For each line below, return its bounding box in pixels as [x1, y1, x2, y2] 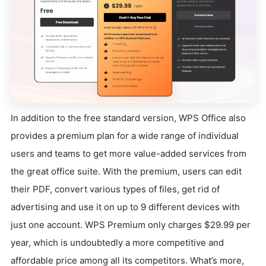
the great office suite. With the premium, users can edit [11, 166, 242, 177]
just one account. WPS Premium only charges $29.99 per [11, 219, 251, 230]
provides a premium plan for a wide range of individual [11, 130, 239, 141]
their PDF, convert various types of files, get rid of [11, 183, 220, 195]
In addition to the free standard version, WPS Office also [11, 112, 246, 123]
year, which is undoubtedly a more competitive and [11, 237, 224, 248]
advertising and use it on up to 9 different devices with [11, 201, 240, 213]
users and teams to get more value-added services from [11, 148, 246, 159]
